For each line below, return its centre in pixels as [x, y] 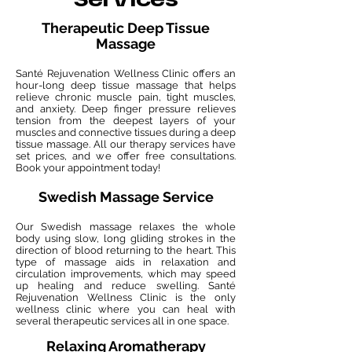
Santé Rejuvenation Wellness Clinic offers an [126, 73]
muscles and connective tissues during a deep [126, 132]
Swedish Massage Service [126, 197]
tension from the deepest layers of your [126, 121]
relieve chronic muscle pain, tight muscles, [126, 97]
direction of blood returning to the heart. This [126, 250]
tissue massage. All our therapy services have [126, 144]
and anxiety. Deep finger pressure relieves [126, 109]
